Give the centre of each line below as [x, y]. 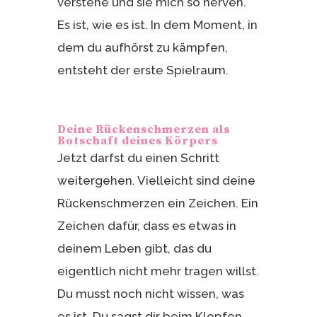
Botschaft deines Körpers [137, 140]
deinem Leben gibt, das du [134, 248]
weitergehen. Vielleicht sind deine [156, 180]
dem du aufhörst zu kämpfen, [142, 47]
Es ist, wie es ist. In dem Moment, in [157, 24]
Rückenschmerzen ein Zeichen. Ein [157, 203]
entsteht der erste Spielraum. [143, 70]
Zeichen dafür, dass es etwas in [146, 225]
